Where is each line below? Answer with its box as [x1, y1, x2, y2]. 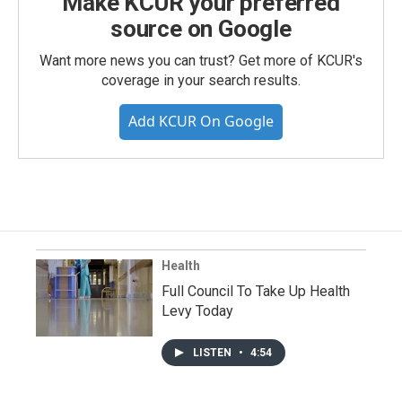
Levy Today [162, 302, 233, 320]
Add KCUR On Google [128, 111, 274, 132]
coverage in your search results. [101, 72, 301, 90]
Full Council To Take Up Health [162, 283, 350, 301]
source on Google [110, 15, 292, 43]
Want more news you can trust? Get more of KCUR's [39, 52, 363, 70]
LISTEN [193, 346, 234, 360]
